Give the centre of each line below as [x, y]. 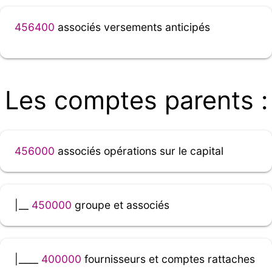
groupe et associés [121, 205]
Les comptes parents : [136, 100]
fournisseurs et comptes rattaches [168, 259]
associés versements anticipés [132, 27]
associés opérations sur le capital [139, 151]
